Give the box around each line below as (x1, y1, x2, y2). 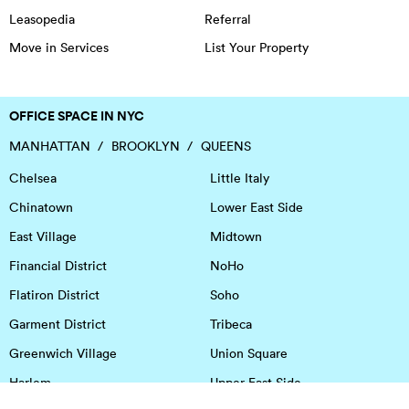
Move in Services (9, 39, 109, 57)
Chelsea (9, 169, 57, 186)
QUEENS (200, 137, 251, 154)
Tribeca (209, 315, 252, 332)
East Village (9, 227, 77, 245)
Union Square (209, 344, 288, 362)
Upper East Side (209, 373, 301, 391)
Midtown (209, 227, 262, 245)
